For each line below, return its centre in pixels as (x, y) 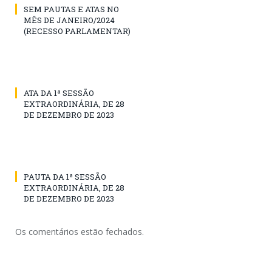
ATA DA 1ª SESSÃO (59, 93)
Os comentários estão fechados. (80, 231)
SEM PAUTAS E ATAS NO (71, 9)
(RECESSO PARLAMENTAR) (77, 31)
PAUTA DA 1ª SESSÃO (65, 176)
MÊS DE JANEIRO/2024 (69, 20)
